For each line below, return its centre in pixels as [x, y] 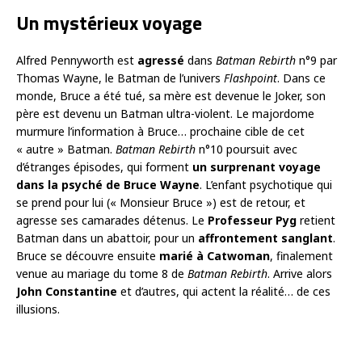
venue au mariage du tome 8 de [102, 273]
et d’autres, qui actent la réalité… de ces [224, 291]
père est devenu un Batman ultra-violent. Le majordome [165, 113]
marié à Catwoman [215, 255]
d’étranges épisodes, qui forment [104, 166]
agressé [161, 60]
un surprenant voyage [257, 166]
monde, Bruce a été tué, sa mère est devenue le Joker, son [171, 95]
